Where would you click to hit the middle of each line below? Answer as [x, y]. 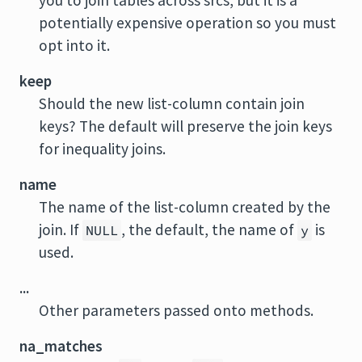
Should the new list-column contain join [172, 103]
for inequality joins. [102, 149]
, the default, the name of [209, 229]
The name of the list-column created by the [185, 207]
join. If [61, 229]
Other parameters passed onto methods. [176, 310]
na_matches [61, 346]
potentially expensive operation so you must [187, 23]
